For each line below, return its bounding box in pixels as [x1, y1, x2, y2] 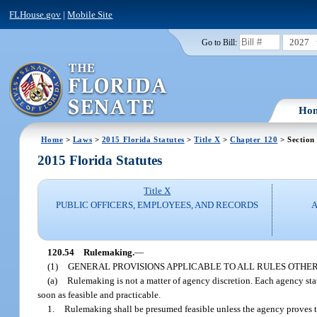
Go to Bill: [201, 38, 237, 47]
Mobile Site [67, 8, 113, 20]
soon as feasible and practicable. [38, 289, 161, 300]
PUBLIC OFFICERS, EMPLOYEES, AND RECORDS [56, 200, 259, 211]
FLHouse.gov [9, 8, 62, 20]
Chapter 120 [230, 134, 278, 144]
